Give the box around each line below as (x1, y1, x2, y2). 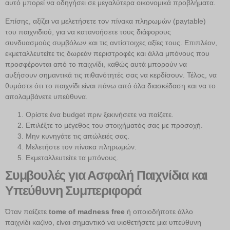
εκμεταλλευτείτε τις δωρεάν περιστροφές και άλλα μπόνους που (5, 49, 209, 57)
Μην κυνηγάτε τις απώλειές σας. (26, 131, 129, 140)
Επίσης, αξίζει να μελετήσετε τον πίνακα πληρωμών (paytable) (5, 16, 206, 25)
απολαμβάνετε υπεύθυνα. (5, 92, 88, 101)
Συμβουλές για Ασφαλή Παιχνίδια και (5, 167, 208, 182)
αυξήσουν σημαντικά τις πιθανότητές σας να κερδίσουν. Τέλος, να (5, 70, 217, 79)
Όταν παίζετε (5, 207, 49, 216)
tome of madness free (49, 207, 125, 216)
